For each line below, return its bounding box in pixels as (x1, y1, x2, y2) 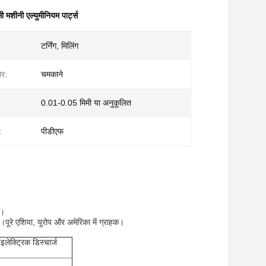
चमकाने (41, 69, 63, 79)
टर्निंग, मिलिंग (41, 41, 78, 50)
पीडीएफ (41, 126, 64, 136)
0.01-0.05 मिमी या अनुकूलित (41, 98, 131, 107)
